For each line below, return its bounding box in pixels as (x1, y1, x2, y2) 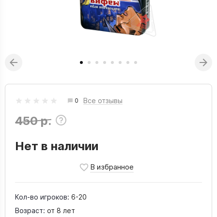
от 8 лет (47, 206, 75, 215)
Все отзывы (83, 96, 123, 105)
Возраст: (15, 206, 45, 215)
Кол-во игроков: (15, 193, 69, 201)
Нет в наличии (15, 139, 98, 153)
